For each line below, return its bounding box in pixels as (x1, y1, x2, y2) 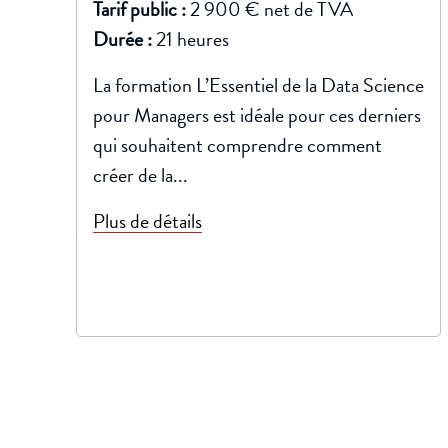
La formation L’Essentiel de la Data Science (93, 70, 424, 100)
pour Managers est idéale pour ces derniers (93, 100, 421, 130)
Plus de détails (93, 206, 202, 236)
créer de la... (93, 160, 188, 190)
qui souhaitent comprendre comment (93, 130, 382, 160)
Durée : (93, 24, 156, 54)
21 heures (156, 24, 229, 54)
